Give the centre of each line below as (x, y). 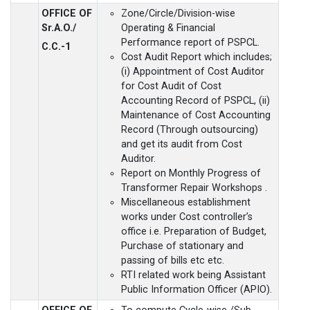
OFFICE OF (67, 13)
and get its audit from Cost (182, 144)
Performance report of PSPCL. (190, 42)
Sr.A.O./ (59, 28)
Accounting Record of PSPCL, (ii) (195, 100)
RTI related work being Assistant (193, 275)
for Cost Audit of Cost (171, 86)
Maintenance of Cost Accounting (196, 115)
